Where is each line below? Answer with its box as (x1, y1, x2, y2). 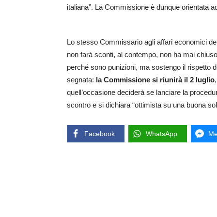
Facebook (84, 130, 115, 138)
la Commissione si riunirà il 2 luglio (96, 76, 215, 84)
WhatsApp (146, 130, 177, 138)
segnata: (67, 76, 96, 84)
